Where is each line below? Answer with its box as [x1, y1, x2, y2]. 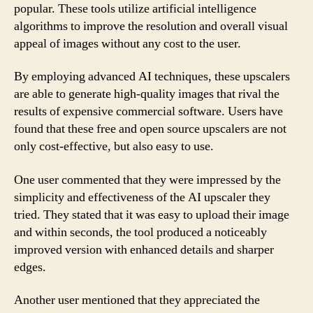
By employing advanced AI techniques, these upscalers [14, 68, 290, 85]
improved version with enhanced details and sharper [14, 241, 274, 258]
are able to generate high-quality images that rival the [14, 86, 279, 102]
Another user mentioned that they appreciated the [14, 292, 260, 308]
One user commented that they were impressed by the [14, 171, 281, 188]
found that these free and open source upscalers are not [14, 121, 286, 137]
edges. [14, 259, 46, 275]
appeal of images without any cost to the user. [14, 35, 241, 52]
